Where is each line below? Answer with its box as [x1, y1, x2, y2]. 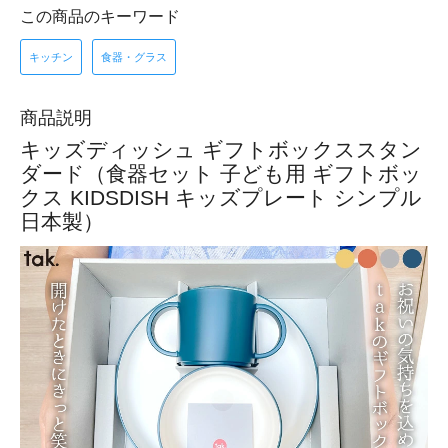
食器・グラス [101, 51, 167, 63]
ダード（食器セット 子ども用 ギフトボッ [20, 162, 422, 185]
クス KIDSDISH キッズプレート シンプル [20, 186, 422, 209]
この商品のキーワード [20, 8, 180, 25]
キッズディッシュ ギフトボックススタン [20, 138, 422, 161]
